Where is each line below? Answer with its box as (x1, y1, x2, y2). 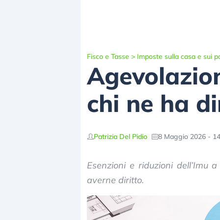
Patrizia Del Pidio (94, 132, 147, 141)
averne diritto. (87, 174, 144, 186)
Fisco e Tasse (87, 52, 129, 61)
